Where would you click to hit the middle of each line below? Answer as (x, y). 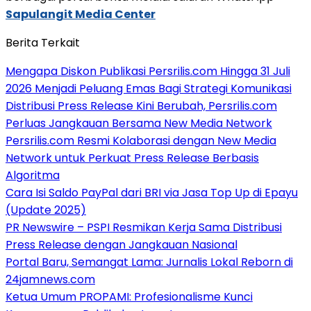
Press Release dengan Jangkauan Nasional (121, 244)
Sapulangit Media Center (81, 14)
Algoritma (33, 175)
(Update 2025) (46, 210)
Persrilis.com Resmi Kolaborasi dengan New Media (141, 140)
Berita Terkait (43, 42)
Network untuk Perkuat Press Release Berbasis (132, 158)
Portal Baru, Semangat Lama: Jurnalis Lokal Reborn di (149, 262)
